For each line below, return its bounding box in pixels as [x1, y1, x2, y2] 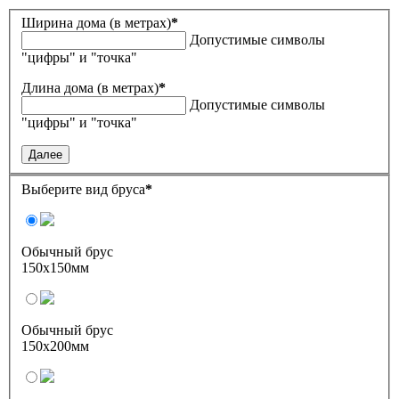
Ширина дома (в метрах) [21, 15, 171, 31]
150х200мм [21, 338, 89, 354]
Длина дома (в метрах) [21, 80, 159, 96]
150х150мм [21, 260, 89, 276]
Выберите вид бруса [21, 182, 145, 198]
